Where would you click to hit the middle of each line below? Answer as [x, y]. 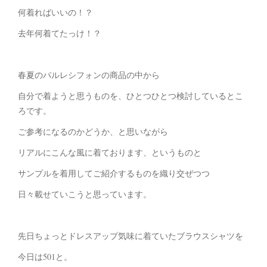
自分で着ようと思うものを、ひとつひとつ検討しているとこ [131, 96]
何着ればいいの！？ [55, 13]
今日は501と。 [45, 257]
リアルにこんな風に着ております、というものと [110, 153]
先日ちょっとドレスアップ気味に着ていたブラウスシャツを [131, 236]
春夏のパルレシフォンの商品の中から [89, 75]
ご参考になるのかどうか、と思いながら [93, 132]
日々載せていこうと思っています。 [85, 194]
